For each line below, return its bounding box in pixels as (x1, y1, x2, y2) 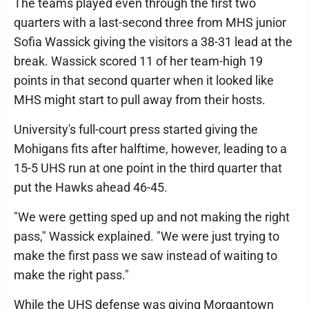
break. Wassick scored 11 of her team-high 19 (14, 54, 263, 68)
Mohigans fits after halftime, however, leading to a (14, 141, 287, 156)
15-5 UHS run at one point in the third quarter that (14, 161, 282, 175)
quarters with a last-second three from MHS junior (14, 15, 286, 30)
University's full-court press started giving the (14, 122, 258, 137)
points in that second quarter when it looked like (14, 73, 274, 88)
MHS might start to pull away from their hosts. (14, 92, 266, 107)
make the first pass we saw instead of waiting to (14, 248, 277, 263)
